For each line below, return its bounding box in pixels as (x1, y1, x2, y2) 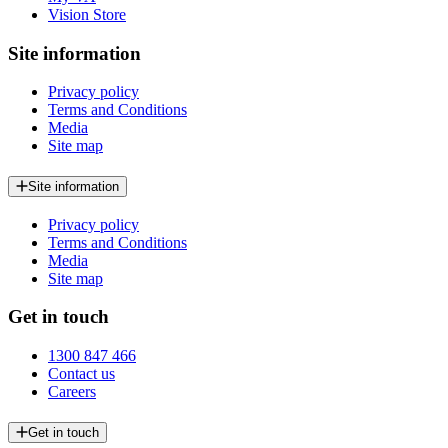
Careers (48, 383, 96, 401)
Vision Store (48, 5, 126, 23)
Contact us (48, 365, 115, 383)
